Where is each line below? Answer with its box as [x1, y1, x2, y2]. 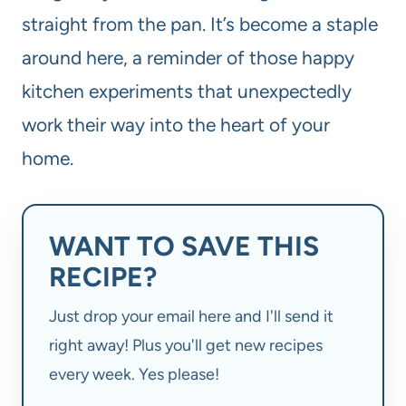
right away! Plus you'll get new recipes [49, 334, 323, 355]
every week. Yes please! [49, 363, 219, 384]
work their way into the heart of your [22, 113, 330, 137]
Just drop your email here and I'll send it [49, 305, 333, 326]
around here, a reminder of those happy [22, 46, 354, 70]
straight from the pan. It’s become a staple [22, 13, 378, 36]
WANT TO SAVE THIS [49, 229, 319, 264]
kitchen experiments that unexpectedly [22, 80, 352, 103]
